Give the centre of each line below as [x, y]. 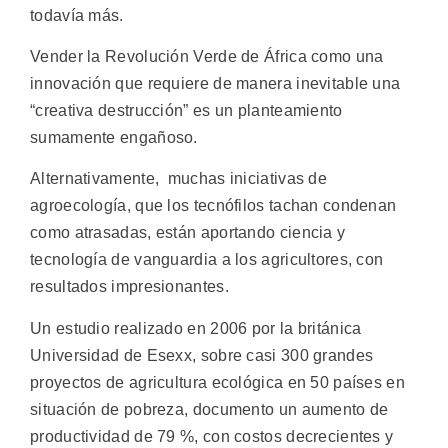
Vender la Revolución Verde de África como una [207, 57]
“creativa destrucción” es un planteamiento [186, 111]
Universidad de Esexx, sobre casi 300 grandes [202, 355]
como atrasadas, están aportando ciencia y [188, 233]
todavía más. [77, 15]
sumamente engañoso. [114, 138]
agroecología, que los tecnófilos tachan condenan [213, 206]
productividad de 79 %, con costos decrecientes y [212, 436]
